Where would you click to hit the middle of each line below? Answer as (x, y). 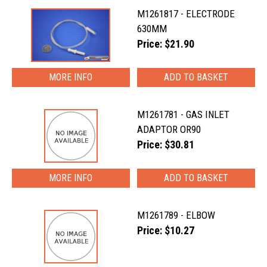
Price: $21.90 (166, 44)
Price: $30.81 (166, 145)
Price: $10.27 (166, 231)
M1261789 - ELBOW (176, 215)
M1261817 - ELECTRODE (186, 14)
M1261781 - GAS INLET (184, 114)
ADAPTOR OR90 (169, 129)
